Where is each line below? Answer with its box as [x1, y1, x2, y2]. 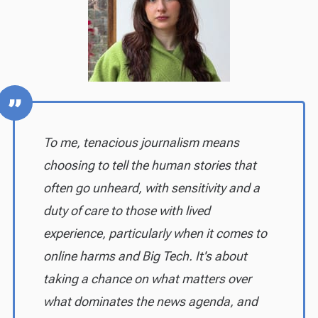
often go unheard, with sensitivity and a [43, 180, 260, 195]
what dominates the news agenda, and [43, 293, 258, 309]
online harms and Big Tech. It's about [43, 248, 247, 263]
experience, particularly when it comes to [43, 225, 267, 241]
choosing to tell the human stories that [43, 157, 256, 172]
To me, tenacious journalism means [43, 134, 239, 150]
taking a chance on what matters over [43, 270, 251, 286]
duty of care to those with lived [43, 202, 210, 218]
